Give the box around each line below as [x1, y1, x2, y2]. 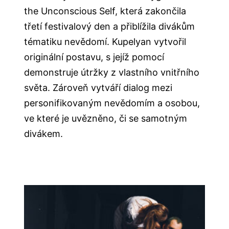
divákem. [24, 128, 63, 139]
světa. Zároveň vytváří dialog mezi [24, 82, 173, 93]
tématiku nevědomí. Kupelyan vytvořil [24, 36, 187, 47]
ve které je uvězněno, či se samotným [24, 112, 188, 124]
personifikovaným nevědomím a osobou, [24, 97, 200, 108]
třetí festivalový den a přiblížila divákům [24, 20, 195, 32]
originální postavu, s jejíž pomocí [24, 51, 165, 62]
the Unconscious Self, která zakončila [24, 5, 187, 16]
